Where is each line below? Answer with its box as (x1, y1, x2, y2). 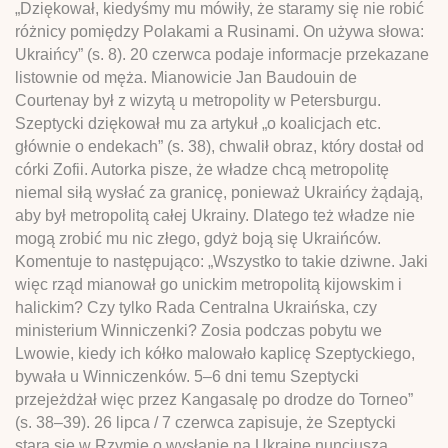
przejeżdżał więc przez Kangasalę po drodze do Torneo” (15, 390, 413, 408)
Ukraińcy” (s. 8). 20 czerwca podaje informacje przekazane (15, 45, 429, 63)
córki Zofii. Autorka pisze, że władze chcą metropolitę (15, 160, 389, 178)
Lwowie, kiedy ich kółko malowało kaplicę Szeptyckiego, (15, 344, 415, 362)
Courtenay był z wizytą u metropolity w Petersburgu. (15, 91, 381, 109)
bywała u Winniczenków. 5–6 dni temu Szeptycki (15, 367, 359, 385)
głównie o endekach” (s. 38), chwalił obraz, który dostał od (15, 137, 424, 155)
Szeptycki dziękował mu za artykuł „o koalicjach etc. (15, 114, 381, 132)
